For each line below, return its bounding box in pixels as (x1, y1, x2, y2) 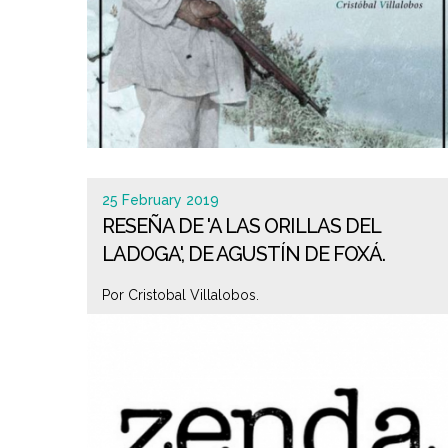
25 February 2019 (102, 192, 219, 208)
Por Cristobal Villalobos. (102, 287, 259, 303)
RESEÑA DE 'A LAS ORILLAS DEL (102, 214, 380, 238)
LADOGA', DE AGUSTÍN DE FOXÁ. (102, 242, 385, 266)
